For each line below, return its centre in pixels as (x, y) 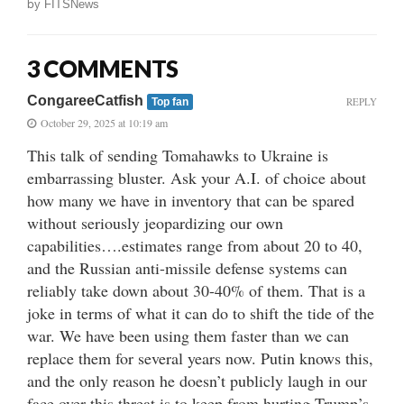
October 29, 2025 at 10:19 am (104, 122)
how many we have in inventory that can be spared (191, 200)
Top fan (170, 101)
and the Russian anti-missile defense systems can (187, 267)
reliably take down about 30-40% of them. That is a (196, 290)
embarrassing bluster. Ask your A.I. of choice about (197, 177)
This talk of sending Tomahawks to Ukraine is (178, 155)
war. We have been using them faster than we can (188, 335)
